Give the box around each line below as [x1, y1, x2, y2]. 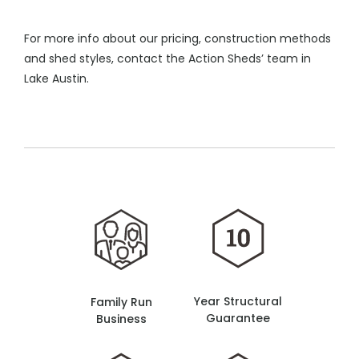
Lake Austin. [24, 71, 89, 87]
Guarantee [206, 310, 270, 326]
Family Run [90, 294, 152, 310]
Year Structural [194, 293, 282, 309]
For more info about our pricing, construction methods [24, 30, 331, 46]
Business [95, 311, 147, 327]
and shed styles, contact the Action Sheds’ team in [24, 50, 311, 67]
